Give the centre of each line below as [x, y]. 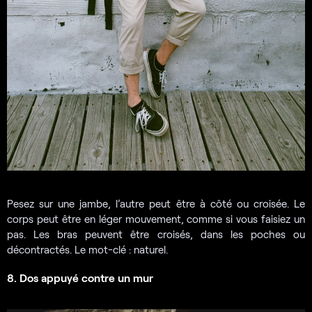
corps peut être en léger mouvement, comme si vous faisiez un [156, 219]
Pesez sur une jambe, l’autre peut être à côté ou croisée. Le [156, 204]
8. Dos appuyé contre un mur [80, 278]
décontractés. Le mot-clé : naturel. [87, 250]
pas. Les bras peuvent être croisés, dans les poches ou [156, 234]
